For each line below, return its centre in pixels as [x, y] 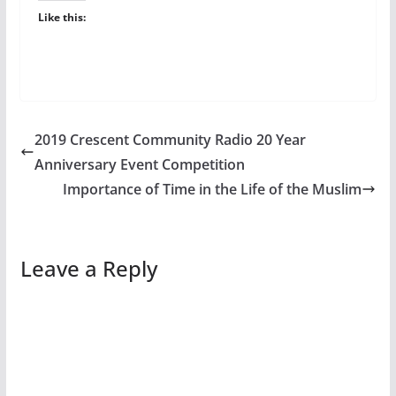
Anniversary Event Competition [139, 165]
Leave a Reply [88, 269]
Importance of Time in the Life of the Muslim [213, 190]
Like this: [61, 18]
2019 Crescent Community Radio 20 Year [170, 140]
